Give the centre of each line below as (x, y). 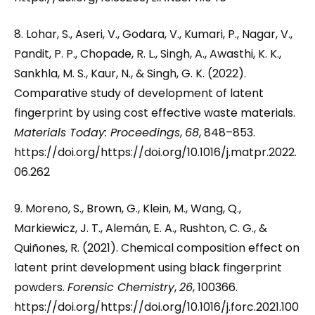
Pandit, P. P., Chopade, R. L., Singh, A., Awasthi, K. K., (148, 54)
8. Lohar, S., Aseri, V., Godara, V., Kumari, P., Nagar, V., (153, 34)
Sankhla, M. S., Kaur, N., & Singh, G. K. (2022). (130, 73)
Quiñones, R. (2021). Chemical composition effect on (157, 248)
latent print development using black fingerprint (148, 268)
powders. (41, 287)
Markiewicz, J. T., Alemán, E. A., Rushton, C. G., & (141, 228)
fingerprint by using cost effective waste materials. (155, 113)
